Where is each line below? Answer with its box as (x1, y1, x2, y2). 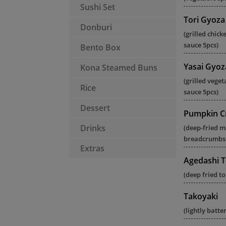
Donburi (80, 22, 112, 33)
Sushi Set (80, 2, 115, 13)
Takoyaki (184, 191, 218, 202)
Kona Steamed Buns (80, 62, 157, 73)
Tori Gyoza (184, 14, 225, 25)
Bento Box (80, 42, 121, 53)
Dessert (80, 102, 110, 114)
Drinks (80, 123, 105, 134)
